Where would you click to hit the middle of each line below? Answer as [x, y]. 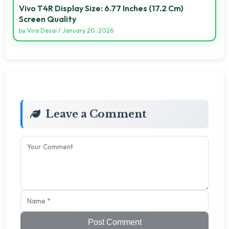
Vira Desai [42, 30]
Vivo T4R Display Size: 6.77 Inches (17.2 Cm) [101, 8]
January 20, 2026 [88, 30]
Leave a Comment [96, 114]
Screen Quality [48, 19]
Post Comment [114, 222]
